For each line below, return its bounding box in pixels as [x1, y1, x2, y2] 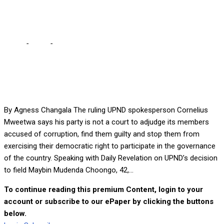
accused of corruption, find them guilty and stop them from [4, 129, 199, 139]
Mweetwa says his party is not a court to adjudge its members [4, 117, 209, 127]
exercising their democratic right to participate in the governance [4, 141, 215, 151]
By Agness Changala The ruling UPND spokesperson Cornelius [4, 105, 208, 115]
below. [4, 209, 26, 218]
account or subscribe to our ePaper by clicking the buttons [4, 197, 213, 206]
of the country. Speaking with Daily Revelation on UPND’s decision [4, 153, 217, 163]
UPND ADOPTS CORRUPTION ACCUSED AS [54, 39, 195, 48]
